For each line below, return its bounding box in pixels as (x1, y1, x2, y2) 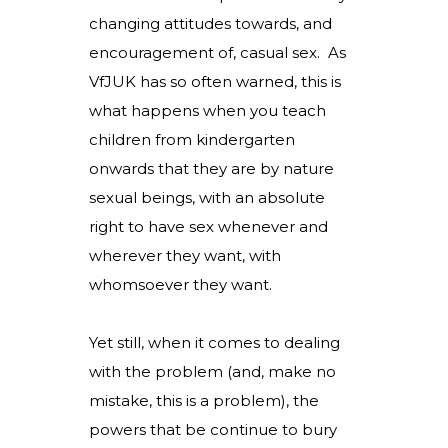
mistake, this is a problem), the (89, 391, 319, 410)
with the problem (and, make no (89, 362, 336, 381)
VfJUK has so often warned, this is (89, 72, 341, 91)
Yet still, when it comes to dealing (89, 333, 340, 352)
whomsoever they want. (89, 275, 276, 294)
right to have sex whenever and (89, 217, 328, 236)
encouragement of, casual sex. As (89, 43, 346, 62)
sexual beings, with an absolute (89, 188, 325, 207)
